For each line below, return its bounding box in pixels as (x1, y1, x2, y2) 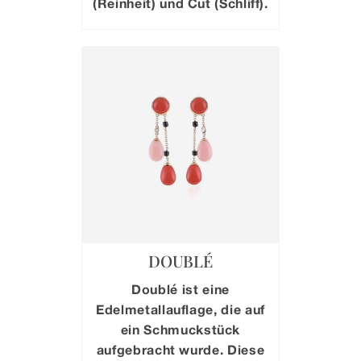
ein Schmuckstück (120, 322, 241, 338)
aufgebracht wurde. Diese (96, 342, 265, 358)
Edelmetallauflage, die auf (96, 301, 265, 317)
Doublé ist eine (131, 281, 230, 297)
